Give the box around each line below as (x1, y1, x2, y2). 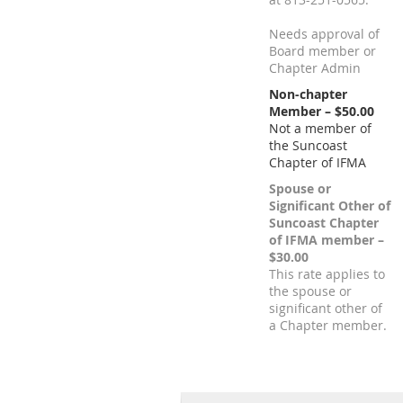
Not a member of (269, 120, 372, 137)
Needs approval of (269, 25, 380, 42)
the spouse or (269, 282, 352, 300)
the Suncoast (269, 137, 347, 154)
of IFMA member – (269, 231, 384, 248)
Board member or (269, 42, 376, 59)
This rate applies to (269, 265, 385, 282)
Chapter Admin (269, 59, 361, 76)
